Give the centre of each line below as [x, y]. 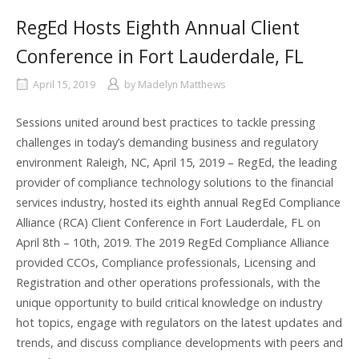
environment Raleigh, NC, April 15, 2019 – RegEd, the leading [177, 162]
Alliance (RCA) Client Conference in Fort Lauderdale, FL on [168, 222]
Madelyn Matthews [182, 84]
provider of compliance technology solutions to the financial [175, 182]
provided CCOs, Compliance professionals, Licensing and [166, 262]
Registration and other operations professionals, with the [168, 282]
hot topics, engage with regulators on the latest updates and [179, 322]
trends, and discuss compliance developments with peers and [179, 342]
